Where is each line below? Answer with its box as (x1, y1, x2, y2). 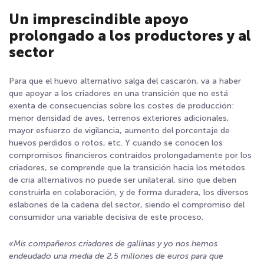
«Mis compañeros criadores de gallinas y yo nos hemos (9, 238, 217, 249)
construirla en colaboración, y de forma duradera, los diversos (9, 187, 249, 197)
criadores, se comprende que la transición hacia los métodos (9, 162, 245, 173)
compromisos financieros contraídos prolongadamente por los (9, 150, 252, 160)
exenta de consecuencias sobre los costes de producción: (9, 100, 234, 111)
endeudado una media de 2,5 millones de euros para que (9, 250, 223, 261)
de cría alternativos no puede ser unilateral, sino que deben (9, 174, 236, 185)
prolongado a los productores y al (9, 27, 251, 44)
